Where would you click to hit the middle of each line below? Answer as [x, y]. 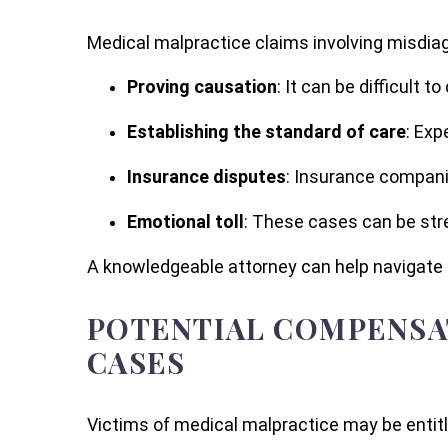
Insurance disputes [206, 177]
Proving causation [202, 87]
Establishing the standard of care [266, 132]
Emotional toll [185, 221]
